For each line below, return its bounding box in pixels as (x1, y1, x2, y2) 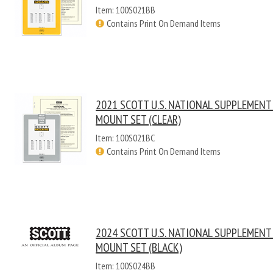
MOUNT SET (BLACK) (96, 239, 182, 255)
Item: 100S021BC (96, 132, 155, 144)
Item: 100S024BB (96, 260, 155, 272)
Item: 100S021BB (96, 4, 155, 16)
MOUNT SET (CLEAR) (96, 112, 181, 127)
